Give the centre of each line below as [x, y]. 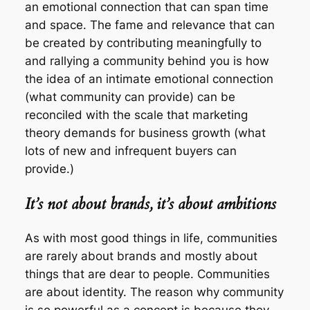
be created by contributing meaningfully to [143, 43]
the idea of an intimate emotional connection [149, 79]
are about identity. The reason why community [154, 292]
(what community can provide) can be [130, 97]
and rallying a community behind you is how [147, 61]
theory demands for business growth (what [145, 133]
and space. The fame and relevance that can [149, 25]
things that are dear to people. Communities [147, 274]
